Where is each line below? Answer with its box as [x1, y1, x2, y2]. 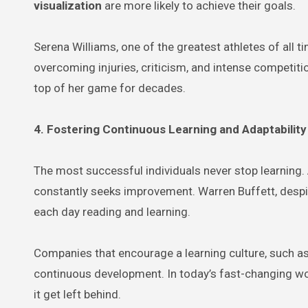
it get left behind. [34, 287, 121, 301]
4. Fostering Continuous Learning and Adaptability [34, 122, 307, 136]
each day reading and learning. [34, 204, 190, 219]
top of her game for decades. [34, 80, 186, 95]
